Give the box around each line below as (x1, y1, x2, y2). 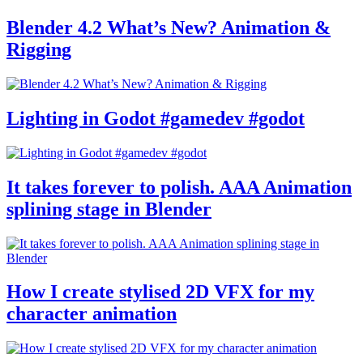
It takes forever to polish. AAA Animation (6, 176, 352, 198)
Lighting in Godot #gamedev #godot (6, 107, 305, 129)
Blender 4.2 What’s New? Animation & (6, 17, 331, 39)
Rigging (6, 39, 71, 61)
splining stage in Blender (6, 198, 211, 220)
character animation (6, 303, 177, 325)
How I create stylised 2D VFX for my (6, 281, 314, 303)
